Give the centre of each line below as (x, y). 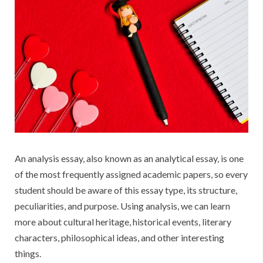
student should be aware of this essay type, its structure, (126, 190)
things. (28, 254)
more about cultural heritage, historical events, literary (123, 222)
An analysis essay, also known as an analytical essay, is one (129, 159)
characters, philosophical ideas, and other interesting (119, 238)
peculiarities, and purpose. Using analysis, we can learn (122, 206)
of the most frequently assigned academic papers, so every (131, 174)
